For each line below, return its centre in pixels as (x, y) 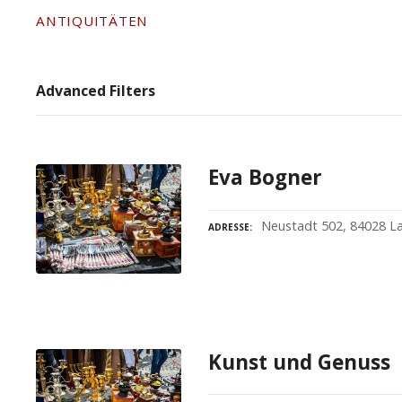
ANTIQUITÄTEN (92, 21)
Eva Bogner (266, 178)
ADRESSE (229, 227)
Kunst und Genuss (300, 362)
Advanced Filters (96, 91)
